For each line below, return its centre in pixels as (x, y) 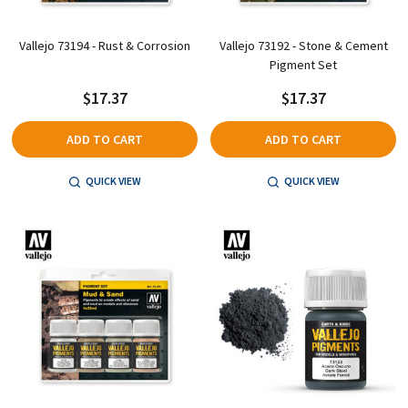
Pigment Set (303, 64)
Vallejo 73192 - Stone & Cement (303, 45)
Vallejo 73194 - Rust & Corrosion (105, 45)
